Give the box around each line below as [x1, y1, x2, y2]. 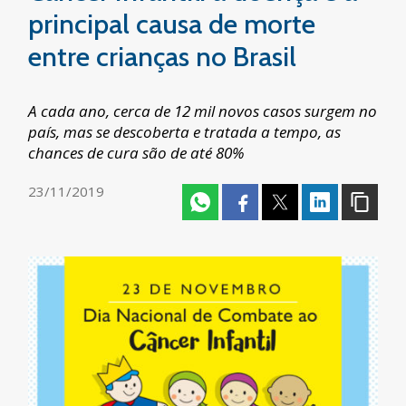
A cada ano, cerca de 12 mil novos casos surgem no [28, 101, 378, 121]
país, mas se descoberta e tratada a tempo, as [28, 121, 342, 142]
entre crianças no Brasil [28, 40, 297, 73]
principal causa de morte [28, 7, 316, 41]
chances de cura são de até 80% [28, 142, 246, 163]
